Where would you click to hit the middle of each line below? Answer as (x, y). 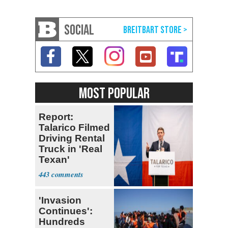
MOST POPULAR (114, 93)
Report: (56, 117)
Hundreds (62, 221)
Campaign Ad (70, 170)
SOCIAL (79, 30)
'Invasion (60, 200)
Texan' (54, 159)
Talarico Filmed (74, 127)
